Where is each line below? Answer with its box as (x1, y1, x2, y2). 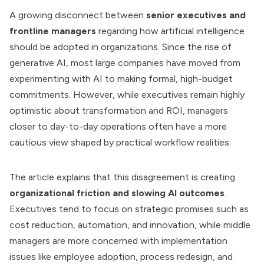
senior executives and (146, 9, 246, 21)
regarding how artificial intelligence (96, 25, 245, 37)
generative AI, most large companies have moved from (9, 57, 240, 68)
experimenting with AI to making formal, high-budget (9, 73, 233, 84)
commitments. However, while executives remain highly (9, 89, 245, 100)
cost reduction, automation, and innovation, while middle (9, 219, 250, 230)
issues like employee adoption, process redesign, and (9, 251, 233, 262)
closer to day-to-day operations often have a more (9, 121, 227, 132)
